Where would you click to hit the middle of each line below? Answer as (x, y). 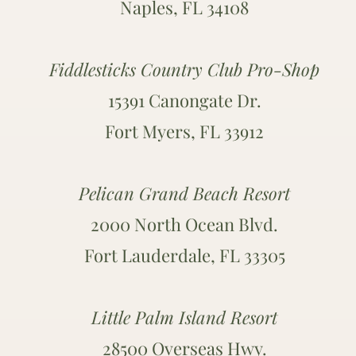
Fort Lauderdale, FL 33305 (184, 255)
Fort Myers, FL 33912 (184, 131)
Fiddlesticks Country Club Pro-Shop (184, 69)
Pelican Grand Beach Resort (184, 193)
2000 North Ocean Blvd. (184, 224)
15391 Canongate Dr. (184, 100)
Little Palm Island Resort (184, 317)
